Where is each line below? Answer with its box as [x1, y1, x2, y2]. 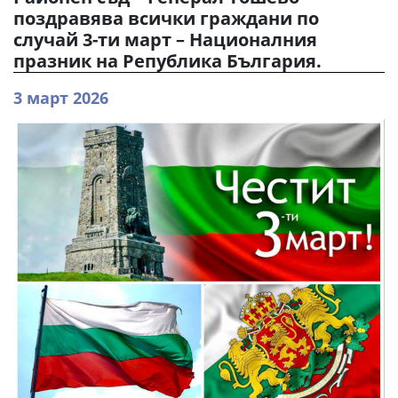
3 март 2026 [13, 87, 108, 108]
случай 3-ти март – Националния [13, 28, 317, 52]
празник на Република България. [13, 49, 322, 73]
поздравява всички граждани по [13, 6, 319, 30]
